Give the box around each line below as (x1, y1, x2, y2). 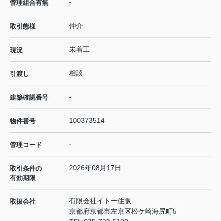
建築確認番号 (10, 93, 48, 101)
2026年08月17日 (69, 163, 121, 172)
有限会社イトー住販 (69, 196, 131, 205)
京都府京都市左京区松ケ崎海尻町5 (69, 207, 179, 215)
